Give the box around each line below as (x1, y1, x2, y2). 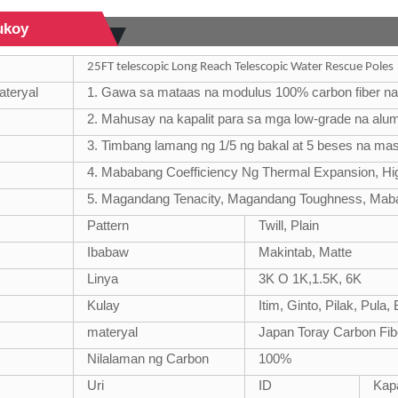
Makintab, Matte (259, 243, 353, 259)
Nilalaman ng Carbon (87, 350, 210, 366)
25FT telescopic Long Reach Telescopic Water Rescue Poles (87, 60, 394, 74)
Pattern (87, 217, 130, 233)
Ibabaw (87, 243, 130, 259)
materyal (87, 323, 139, 339)
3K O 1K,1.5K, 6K (259, 270, 362, 286)
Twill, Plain (259, 217, 320, 233)
